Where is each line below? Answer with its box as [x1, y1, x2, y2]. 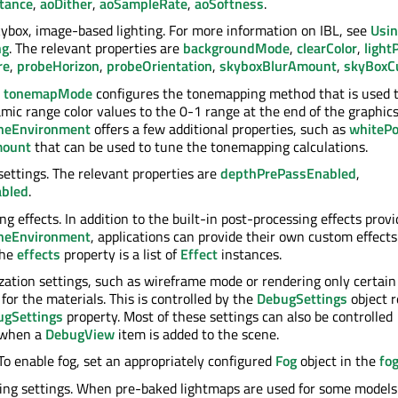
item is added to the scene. [115, 322, 279, 345]
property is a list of [60, 243, 180, 265]
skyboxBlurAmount [219, 55, 337, 77]
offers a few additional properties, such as [91, 117, 349, 139]
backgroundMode [183, 37, 290, 60]
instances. [218, 243, 282, 265]
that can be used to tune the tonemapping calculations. [31, 135, 368, 157]
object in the [297, 350, 379, 372]
